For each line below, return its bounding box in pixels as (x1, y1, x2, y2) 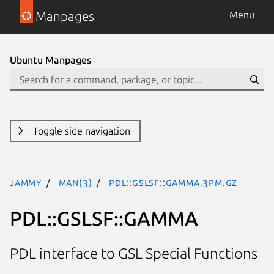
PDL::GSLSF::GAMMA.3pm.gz (109, 177, 238, 188)
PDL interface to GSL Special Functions (10, 245, 257, 262)
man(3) (58, 177, 92, 188)
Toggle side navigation (32, 125, 130, 136)
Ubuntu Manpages (10, 54, 91, 65)
